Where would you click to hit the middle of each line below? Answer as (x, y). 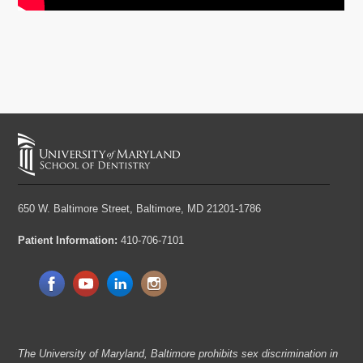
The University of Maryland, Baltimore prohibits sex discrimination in (178, 353)
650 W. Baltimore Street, (76, 208)
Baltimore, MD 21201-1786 (199, 208)
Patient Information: (68, 240)
